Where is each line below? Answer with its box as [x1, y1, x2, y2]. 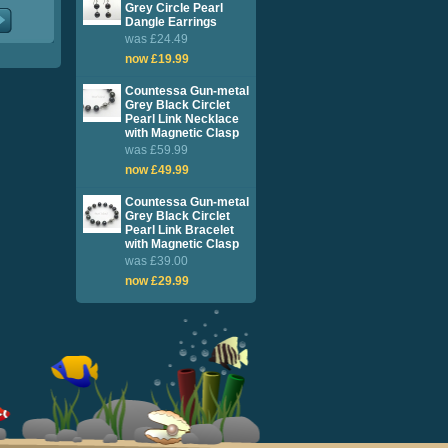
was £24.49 [125, 32, 188, 46]
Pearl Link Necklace [125, 112, 239, 126]
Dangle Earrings [125, 15, 217, 29]
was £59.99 [125, 143, 188, 157]
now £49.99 [125, 163, 189, 177]
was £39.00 [125, 254, 188, 268]
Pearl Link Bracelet [125, 223, 234, 237]
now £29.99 [125, 274, 189, 288]
